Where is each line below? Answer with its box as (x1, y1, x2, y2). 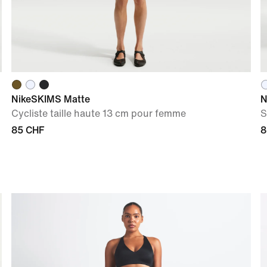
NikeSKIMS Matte (11, 94, 90, 104)
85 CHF (11, 125, 44, 135)
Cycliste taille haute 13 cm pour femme (11, 108, 186, 119)
